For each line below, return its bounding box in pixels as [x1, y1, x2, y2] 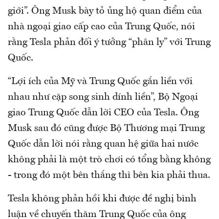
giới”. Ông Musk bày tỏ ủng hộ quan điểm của [8, 6, 202, 16]
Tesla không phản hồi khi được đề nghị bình [8, 194, 197, 204]
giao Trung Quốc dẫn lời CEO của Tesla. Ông [8, 108, 199, 118]
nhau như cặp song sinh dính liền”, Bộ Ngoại [8, 92, 198, 102]
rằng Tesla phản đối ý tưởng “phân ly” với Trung [8, 37, 211, 47]
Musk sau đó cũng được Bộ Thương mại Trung [8, 123, 205, 133]
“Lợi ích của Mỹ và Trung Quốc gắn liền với [8, 76, 193, 87]
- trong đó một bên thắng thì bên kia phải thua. [8, 170, 210, 180]
